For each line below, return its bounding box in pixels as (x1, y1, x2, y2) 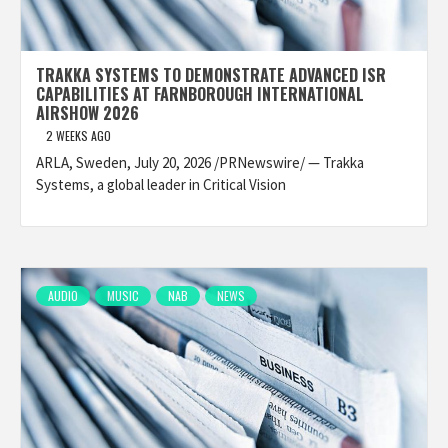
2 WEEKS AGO (46, 127, 111, 144)
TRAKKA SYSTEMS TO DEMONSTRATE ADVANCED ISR (36, 63, 386, 87)
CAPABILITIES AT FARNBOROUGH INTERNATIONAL (36, 82, 364, 106)
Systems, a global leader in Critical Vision (36, 175, 286, 194)
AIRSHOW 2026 (36, 101, 139, 125)
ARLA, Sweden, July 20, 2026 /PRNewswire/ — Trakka (36, 153, 364, 172)
